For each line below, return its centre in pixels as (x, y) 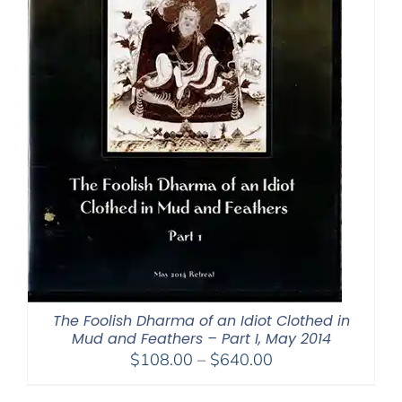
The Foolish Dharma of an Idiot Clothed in (201, 320)
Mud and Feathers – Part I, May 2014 (201, 338)
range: (295, 380)
